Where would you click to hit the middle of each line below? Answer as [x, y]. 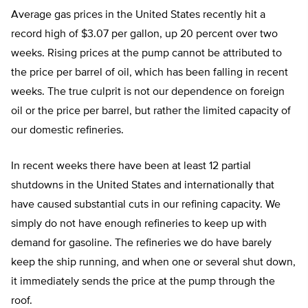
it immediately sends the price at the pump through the [143, 282]
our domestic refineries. [67, 131]
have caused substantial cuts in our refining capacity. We [146, 205]
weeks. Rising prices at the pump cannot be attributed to [146, 54]
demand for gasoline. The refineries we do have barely [141, 244]
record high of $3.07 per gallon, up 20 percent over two [144, 35]
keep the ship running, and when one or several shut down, [153, 263]
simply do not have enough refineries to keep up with [139, 224]
